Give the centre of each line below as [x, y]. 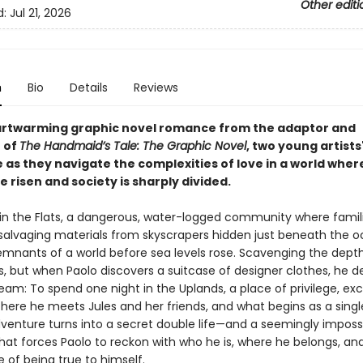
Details [88, 88]
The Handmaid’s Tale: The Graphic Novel [132, 146]
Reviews [156, 88]
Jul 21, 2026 [40, 13]
